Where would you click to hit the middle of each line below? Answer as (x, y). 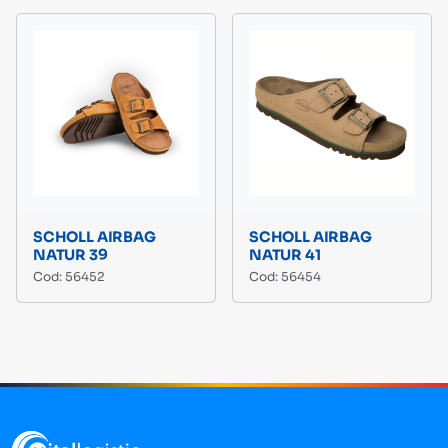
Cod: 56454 (285, 277)
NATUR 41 (285, 255)
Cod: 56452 (69, 277)
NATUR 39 (70, 255)
